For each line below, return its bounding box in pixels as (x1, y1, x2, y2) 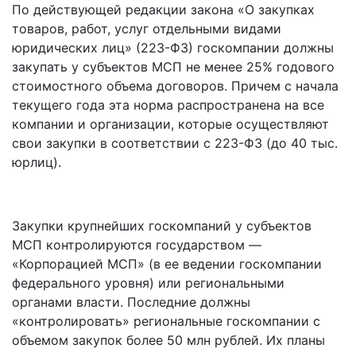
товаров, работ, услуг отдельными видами (12, 21, 281, 37)
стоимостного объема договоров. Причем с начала (12, 78, 339, 94)
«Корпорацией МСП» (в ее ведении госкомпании (12, 256, 322, 272)
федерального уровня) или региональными (12, 275, 284, 291)
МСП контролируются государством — (12, 237, 261, 253)
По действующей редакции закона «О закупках (12, 2, 315, 17)
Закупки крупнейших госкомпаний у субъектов (12, 218, 311, 234)
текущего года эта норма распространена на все (12, 97, 324, 113)
